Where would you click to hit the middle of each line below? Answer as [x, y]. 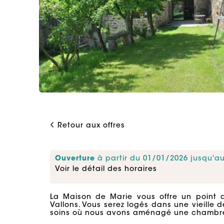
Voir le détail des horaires [106, 169]
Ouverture [75, 159]
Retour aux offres [91, 126]
